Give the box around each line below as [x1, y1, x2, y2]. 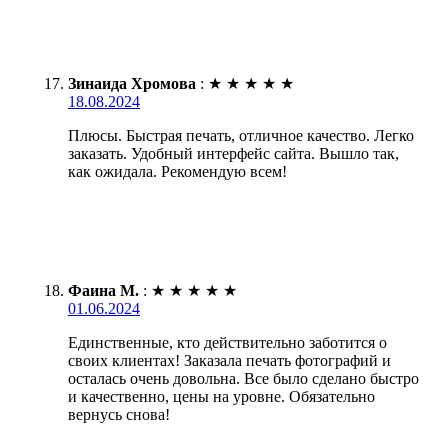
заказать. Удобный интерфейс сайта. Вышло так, [68, 144, 399, 162]
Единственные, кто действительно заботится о [68, 333, 387, 351]
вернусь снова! [68, 405, 170, 423]
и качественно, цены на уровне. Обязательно [68, 387, 375, 405]
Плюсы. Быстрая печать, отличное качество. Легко [68, 126, 414, 144]
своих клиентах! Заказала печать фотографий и [68, 351, 391, 369]
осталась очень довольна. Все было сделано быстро [68, 369, 419, 387]
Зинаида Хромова [68, 74, 196, 92]
